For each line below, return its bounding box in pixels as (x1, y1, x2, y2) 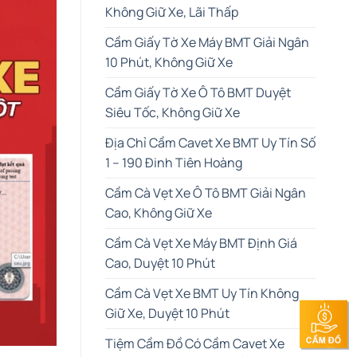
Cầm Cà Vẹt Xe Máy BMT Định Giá (105, 233, 297, 252)
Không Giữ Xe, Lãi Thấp (105, 2, 238, 21)
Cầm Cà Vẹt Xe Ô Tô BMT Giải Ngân (105, 183, 306, 202)
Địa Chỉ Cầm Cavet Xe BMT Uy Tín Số (105, 133, 316, 151)
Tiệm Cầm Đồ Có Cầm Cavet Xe (105, 334, 284, 352)
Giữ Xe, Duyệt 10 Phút (105, 304, 229, 322)
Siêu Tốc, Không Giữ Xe (105, 103, 240, 121)
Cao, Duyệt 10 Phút (105, 253, 215, 272)
